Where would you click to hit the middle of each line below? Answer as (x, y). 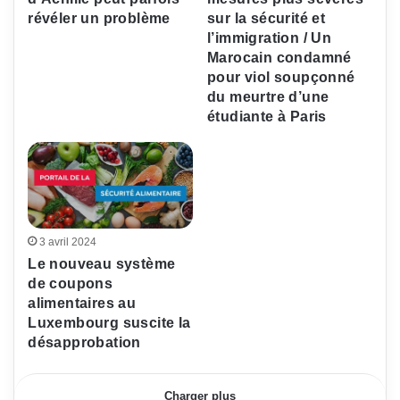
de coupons (71, 283)
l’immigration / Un (270, 38)
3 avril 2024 (68, 242)
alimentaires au (82, 303)
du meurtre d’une (268, 97)
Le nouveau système (102, 263)
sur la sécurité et (267, 19)
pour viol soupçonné (281, 78)
